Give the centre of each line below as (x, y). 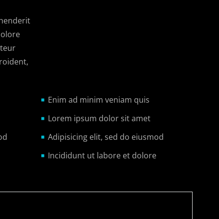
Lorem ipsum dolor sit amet (99, 119)
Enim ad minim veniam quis (99, 100)
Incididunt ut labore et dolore (102, 156)
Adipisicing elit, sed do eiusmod (106, 137)
